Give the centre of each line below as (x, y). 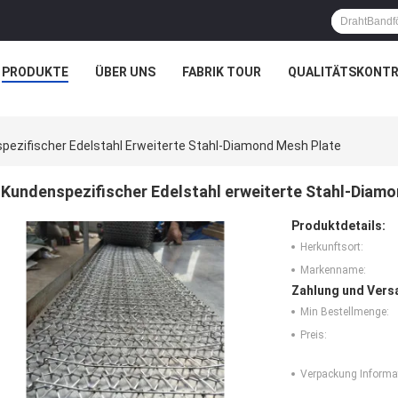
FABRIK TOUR (221, 72)
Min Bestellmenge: (345, 312)
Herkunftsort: (332, 247)
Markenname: (333, 271)
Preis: (314, 335)
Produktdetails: (338, 226)
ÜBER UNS (125, 72)
